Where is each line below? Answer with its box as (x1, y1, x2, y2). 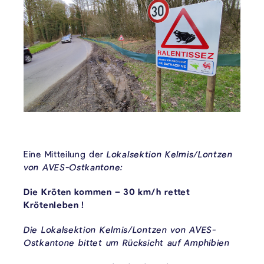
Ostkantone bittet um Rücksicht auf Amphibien (24, 237, 230, 248)
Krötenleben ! (24, 199, 85, 210)
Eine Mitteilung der (24, 148, 107, 160)
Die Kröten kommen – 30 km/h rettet (24, 186, 190, 197)
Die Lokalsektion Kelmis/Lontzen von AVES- (24, 224, 216, 235)
